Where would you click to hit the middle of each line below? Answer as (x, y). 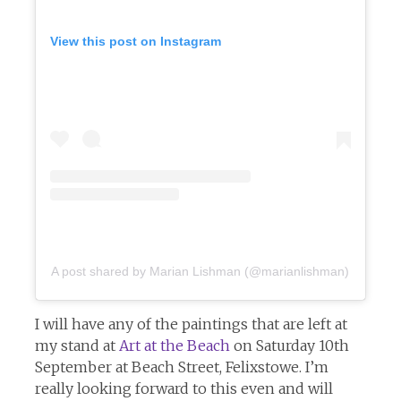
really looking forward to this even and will (183, 389)
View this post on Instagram (135, 41)
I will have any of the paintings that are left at (191, 324)
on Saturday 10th (289, 346)
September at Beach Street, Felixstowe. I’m (181, 367)
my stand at (77, 346)
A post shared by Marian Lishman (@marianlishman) (200, 272)
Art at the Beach (174, 346)
